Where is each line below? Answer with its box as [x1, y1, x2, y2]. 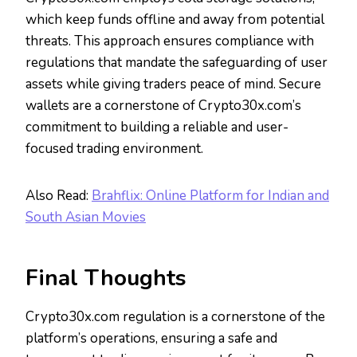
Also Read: [25, 186, 92, 206]
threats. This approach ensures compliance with [25, 32, 314, 51]
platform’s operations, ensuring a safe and [25, 329, 277, 348]
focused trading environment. [25, 139, 203, 159]
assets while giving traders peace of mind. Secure [25, 75, 321, 94]
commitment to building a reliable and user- [25, 118, 288, 137]
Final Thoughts [25, 263, 186, 294]
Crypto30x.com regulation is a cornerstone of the [25, 308, 325, 327]
